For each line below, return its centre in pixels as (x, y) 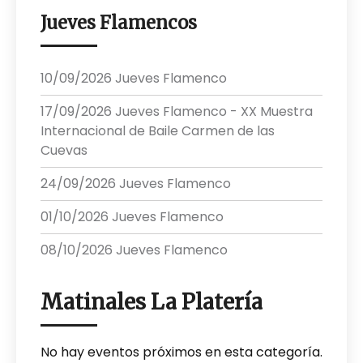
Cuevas (64, 151)
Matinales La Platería (152, 302)
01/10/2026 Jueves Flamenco (132, 217)
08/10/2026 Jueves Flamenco (134, 250)
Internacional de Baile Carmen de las (158, 131)
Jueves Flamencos (119, 23)
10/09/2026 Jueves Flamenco (134, 79)
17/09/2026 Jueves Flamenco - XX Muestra (177, 112)
